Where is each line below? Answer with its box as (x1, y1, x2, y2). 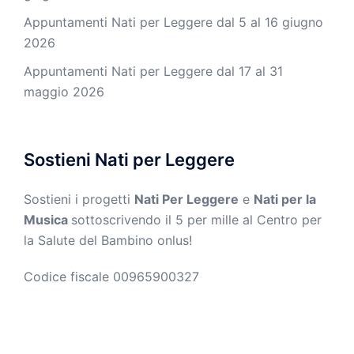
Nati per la (254, 190, 316, 207)
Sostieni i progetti (24, 190, 134, 207)
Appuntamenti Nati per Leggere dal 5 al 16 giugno (24, 13, 323, 30)
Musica (24, 211, 71, 228)
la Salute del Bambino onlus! (24, 232, 192, 248)
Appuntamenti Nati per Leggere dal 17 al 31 (24, 62, 283, 79)
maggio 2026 (24, 83, 104, 100)
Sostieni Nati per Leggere (24, 149, 235, 170)
